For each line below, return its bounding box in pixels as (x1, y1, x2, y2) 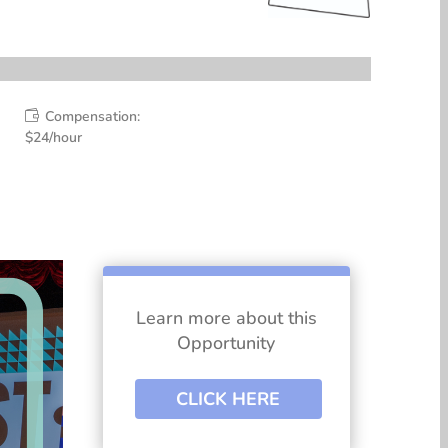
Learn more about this (135, 305, 317, 330)
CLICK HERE (176, 386, 281, 411)
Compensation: (41, 106, 141, 126)
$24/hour (25, 127, 83, 147)
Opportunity (177, 330, 276, 355)
